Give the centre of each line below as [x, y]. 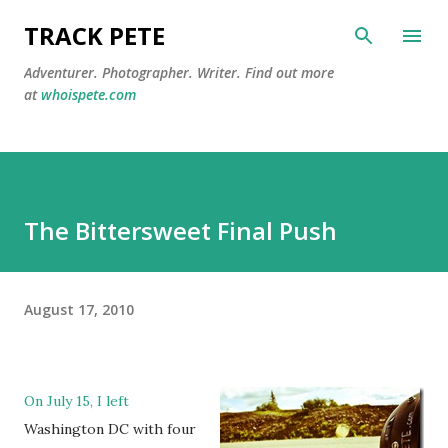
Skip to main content [224, 25]
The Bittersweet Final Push [180, 230]
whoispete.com [88, 94]
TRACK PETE [94, 35]
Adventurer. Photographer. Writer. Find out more [179, 72]
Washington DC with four [110, 429]
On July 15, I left [76, 401]
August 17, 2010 [79, 309]
